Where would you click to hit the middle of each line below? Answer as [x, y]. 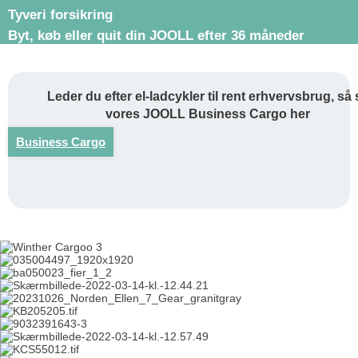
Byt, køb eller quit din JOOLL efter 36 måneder [156, 35]
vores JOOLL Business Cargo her [208, 113]
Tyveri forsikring [60, 14]
